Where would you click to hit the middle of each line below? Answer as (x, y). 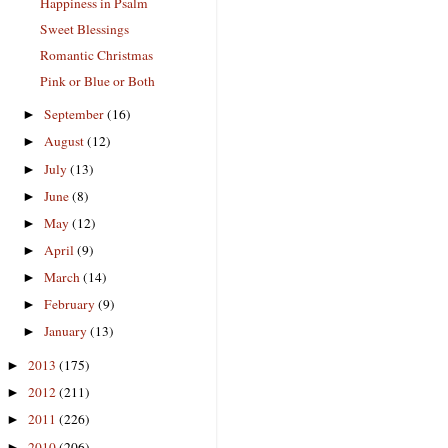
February (71, 304)
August (66, 141)
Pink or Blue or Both (97, 81)
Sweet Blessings (84, 29)
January (67, 331)
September (76, 114)
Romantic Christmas (96, 55)
